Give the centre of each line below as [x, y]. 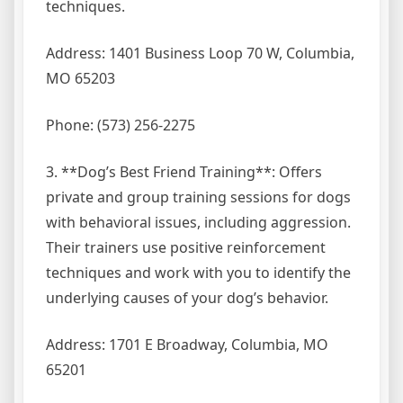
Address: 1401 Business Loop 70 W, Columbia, [200, 54]
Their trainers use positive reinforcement [186, 248]
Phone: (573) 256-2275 [121, 125]
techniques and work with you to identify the [198, 273]
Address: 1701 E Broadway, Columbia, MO [187, 345]
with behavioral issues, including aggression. [198, 223]
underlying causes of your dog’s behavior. [187, 298]
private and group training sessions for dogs [198, 197]
